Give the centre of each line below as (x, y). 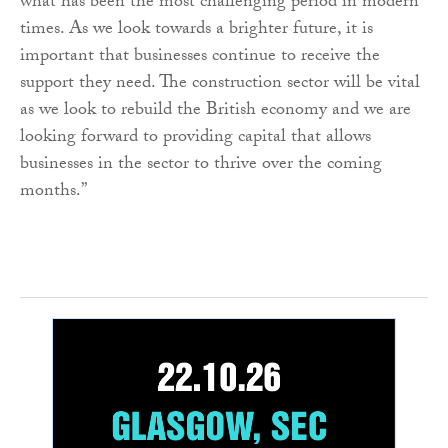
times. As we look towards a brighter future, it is (196, 31)
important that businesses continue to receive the (200, 58)
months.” (53, 193)
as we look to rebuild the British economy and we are (215, 112)
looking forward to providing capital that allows (195, 139)
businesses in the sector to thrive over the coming (201, 166)
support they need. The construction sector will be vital (220, 85)
